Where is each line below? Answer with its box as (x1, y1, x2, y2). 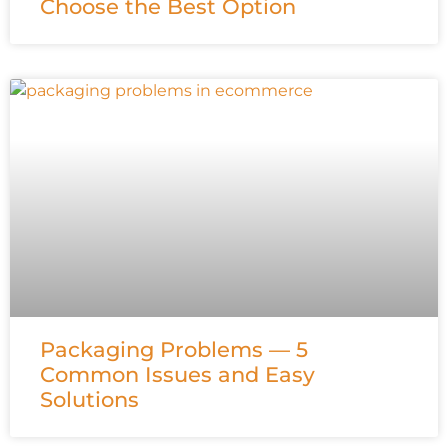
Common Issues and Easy (40, 361, 315, 387)
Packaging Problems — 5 (40, 336, 308, 362)
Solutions (40, 386, 139, 412)
